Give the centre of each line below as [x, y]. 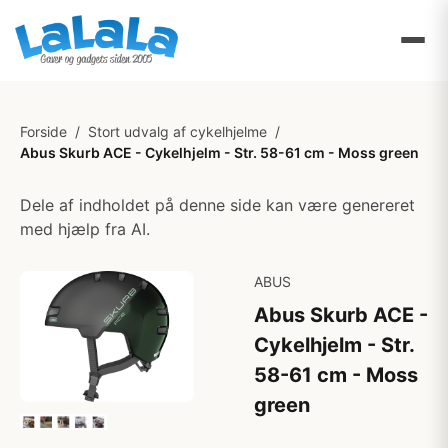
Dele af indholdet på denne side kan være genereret [217, 205]
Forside [43, 131]
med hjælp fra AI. [85, 229]
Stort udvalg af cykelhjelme [177, 131]
